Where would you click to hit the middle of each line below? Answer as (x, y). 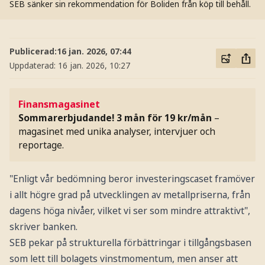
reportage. (41, 145)
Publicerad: (33, 51)
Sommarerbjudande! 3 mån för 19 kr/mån (115, 118)
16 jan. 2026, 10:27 (94, 65)
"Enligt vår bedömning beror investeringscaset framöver (132, 178)
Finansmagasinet (59, 104)
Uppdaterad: (33, 65)
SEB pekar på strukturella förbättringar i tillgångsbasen (130, 242)
